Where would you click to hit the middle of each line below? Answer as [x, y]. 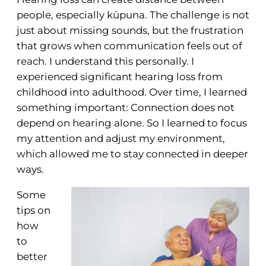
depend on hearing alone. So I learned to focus [132, 123]
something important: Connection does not [126, 108]
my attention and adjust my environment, [121, 139]
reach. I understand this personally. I [105, 61]
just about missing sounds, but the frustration [130, 31]
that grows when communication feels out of [129, 46]
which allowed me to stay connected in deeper [132, 154]
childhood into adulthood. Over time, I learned [132, 92]
